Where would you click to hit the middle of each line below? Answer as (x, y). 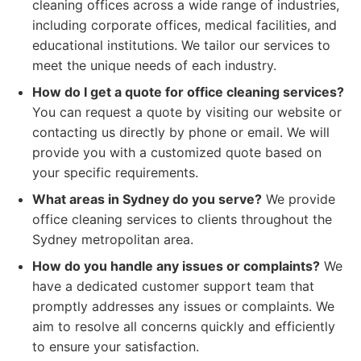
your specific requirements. (115, 172)
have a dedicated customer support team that (173, 286)
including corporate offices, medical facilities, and (185, 25)
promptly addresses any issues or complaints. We (183, 306)
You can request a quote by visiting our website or (187, 112)
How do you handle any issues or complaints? (176, 266)
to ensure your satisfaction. (116, 346)
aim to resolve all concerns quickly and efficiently (184, 326)
